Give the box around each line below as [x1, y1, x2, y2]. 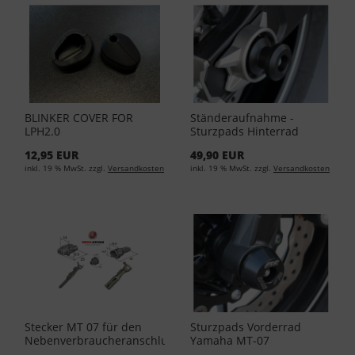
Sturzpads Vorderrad [190, 319, 301, 334]
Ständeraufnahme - [190, 109, 294, 125]
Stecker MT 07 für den [25, 319, 142, 334]
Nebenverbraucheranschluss [25, 332, 179, 348]
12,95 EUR [25, 147, 78, 162]
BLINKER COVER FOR [25, 109, 133, 125]
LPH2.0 [25, 123, 60, 139]
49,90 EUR [190, 147, 244, 162]
